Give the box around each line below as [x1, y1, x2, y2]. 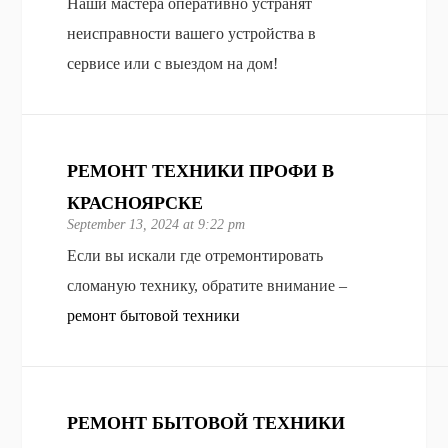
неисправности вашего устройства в [67, 24, 317, 42]
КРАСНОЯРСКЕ [67, 192, 204, 213]
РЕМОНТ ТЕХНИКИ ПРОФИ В [67, 160, 335, 181]
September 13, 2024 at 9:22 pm [67, 216, 246, 232]
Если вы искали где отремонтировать [67, 246, 324, 264]
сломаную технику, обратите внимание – [67, 276, 348, 294]
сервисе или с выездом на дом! [67, 54, 279, 72]
